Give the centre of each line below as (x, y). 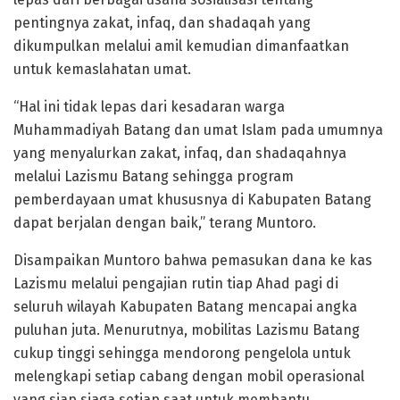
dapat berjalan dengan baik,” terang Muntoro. (165, 222)
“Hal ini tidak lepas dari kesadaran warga (149, 106)
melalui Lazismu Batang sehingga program (154, 176)
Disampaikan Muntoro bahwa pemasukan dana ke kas (193, 260)
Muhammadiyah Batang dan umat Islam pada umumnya (198, 129)
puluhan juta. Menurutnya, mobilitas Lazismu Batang (187, 329)
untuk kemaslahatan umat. (102, 69)
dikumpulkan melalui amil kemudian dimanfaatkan (181, 46)
